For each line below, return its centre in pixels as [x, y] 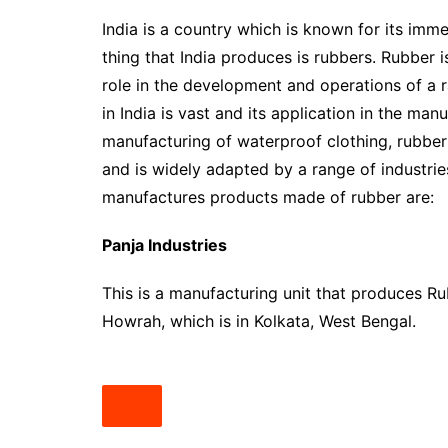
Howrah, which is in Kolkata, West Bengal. [261, 321]
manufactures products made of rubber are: [268, 197]
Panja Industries [164, 245]
